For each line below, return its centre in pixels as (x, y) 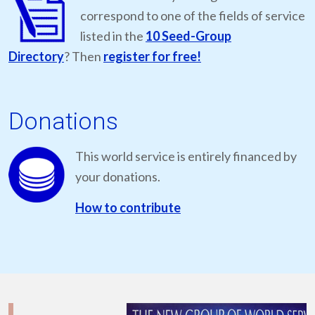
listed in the (113, 36)
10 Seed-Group (188, 36)
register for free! (152, 56)
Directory (36, 56)
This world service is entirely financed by (186, 156)
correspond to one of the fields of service (193, 15)
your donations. (118, 176)
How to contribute (128, 207)
